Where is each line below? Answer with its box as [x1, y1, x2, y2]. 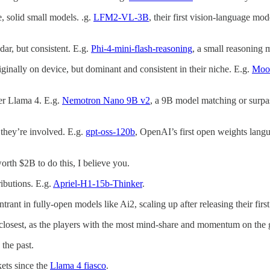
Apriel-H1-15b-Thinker [53, 178, 142, 189]
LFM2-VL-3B [93, 11, 149, 22]
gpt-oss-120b [86, 126, 135, 137]
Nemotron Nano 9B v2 [62, 95, 150, 105]
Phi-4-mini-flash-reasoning [91, 43, 192, 54]
